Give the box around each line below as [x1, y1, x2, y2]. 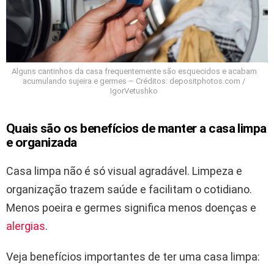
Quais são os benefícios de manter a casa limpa [6, 120, 267, 136]
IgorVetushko [110, 86, 158, 95]
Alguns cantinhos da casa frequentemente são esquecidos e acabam [11, 66, 257, 76]
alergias [6, 219, 45, 232]
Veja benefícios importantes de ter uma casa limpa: [6, 250, 260, 263]
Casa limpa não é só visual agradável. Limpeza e [6, 164, 242, 177]
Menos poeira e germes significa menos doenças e [6, 201, 256, 214]
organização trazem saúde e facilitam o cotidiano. [6, 182, 252, 196]
